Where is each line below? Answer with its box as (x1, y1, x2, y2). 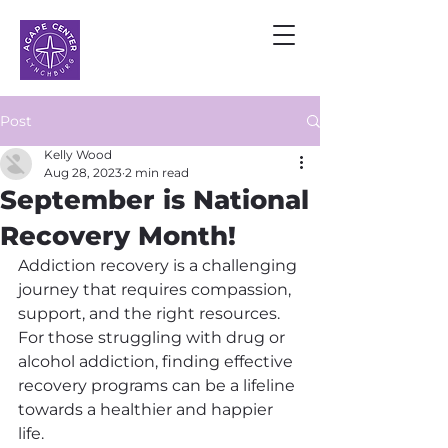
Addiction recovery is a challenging (18, 256, 301, 275)
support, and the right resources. (18, 304, 284, 323)
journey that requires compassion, (18, 280, 295, 299)
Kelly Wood (44, 147, 112, 162)
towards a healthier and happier (18, 400, 277, 419)
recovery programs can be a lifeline (18, 376, 299, 395)
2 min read (125, 165, 189, 180)
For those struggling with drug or (18, 328, 289, 347)
